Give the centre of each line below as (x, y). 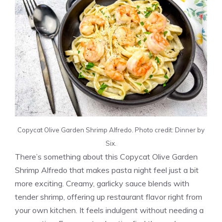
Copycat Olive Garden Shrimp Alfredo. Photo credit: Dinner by (111, 130)
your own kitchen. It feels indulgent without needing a (109, 210)
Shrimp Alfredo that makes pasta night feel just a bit (107, 170)
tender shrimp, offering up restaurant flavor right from (109, 196)
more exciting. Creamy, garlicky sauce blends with (102, 183)
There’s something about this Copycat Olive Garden (106, 156)
